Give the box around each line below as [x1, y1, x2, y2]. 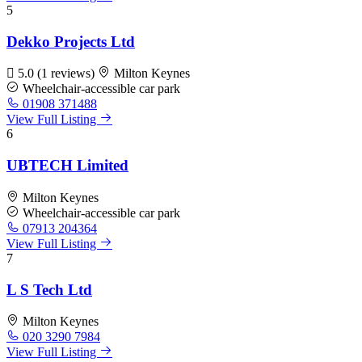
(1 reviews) [37, 66, 98, 81]
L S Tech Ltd [6, 280, 92, 298]
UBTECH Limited [6, 157, 128, 175]
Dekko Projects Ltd [6, 32, 135, 50]
